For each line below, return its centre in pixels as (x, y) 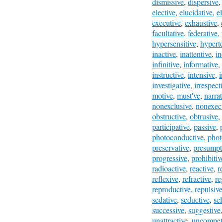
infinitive (166, 64)
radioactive (169, 168)
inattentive (196, 54)
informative (201, 64)
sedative (165, 199)
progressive (170, 158)
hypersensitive (174, 43)
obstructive (169, 116)
